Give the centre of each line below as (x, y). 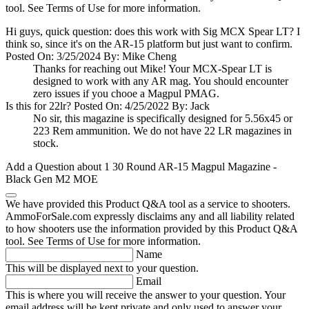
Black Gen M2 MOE (52, 179)
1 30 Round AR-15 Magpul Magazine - (190, 167)
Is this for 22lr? (38, 106)
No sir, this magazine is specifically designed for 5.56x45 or (163, 119)
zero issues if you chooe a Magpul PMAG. (126, 94)
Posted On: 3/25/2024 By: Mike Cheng (91, 57)
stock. (46, 143)
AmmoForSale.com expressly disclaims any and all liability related (150, 217)
